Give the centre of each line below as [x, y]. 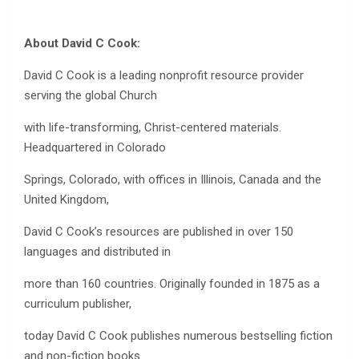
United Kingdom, [67, 200]
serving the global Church [91, 96]
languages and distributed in [97, 252]
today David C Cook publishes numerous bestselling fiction [178, 336]
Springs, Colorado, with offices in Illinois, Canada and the [173, 180]
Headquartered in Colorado [95, 148]
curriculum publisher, [78, 304]
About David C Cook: [82, 44]
